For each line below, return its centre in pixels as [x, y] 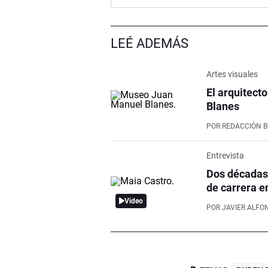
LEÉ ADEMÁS [150, 43]
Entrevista [226, 155]
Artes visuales [232, 74]
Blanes [223, 106]
